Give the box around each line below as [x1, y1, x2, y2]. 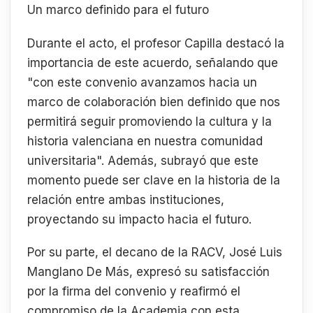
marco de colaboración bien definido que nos [27, 94, 280, 109]
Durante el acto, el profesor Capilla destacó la [27, 36, 284, 50]
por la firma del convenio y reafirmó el [27, 284, 240, 299]
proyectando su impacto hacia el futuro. [27, 212, 252, 226]
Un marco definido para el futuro [27, 3, 209, 17]
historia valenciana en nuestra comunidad [27, 133, 263, 148]
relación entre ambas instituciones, [27, 192, 224, 207]
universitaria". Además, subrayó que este [27, 153, 259, 168]
